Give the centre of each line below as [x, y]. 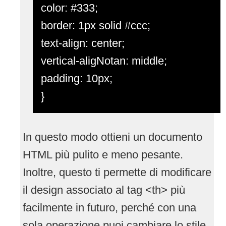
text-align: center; [83, 43]
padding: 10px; [77, 78]
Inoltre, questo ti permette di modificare [117, 172]
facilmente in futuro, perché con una [109, 207]
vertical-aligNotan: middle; [104, 61]
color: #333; [69, 8]
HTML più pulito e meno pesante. [103, 154]
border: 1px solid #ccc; [96, 25]
